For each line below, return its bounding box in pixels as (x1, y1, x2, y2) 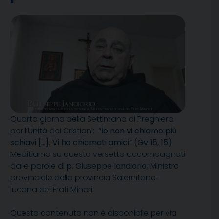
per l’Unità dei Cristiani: (10, 125, 98, 136)
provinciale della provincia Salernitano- (10, 172, 160, 183)
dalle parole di (10, 160, 66, 172)
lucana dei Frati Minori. (10, 183, 94, 195)
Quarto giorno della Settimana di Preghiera (10, 113, 174, 125)
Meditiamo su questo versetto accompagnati (10, 148, 185, 160)
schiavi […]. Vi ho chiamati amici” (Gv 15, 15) (10, 136, 172, 148)
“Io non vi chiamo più (98, 125, 176, 136)
